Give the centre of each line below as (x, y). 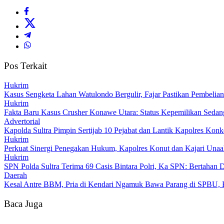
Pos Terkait (25, 66)
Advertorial (22, 121)
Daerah (15, 175)
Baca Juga (23, 203)
